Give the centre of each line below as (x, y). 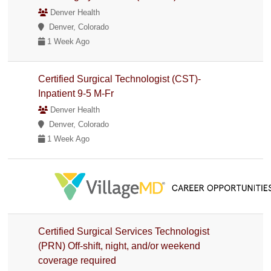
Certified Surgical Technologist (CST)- (120, 79)
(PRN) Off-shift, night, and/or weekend (119, 246)
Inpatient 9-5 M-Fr (76, 93)
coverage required (77, 260)
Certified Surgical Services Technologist (124, 231)
